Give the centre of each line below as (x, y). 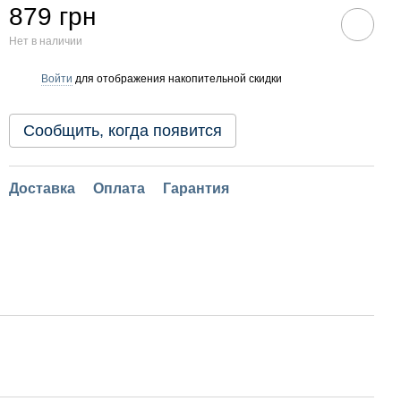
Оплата (119, 188)
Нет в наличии (46, 41)
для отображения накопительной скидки (177, 78)
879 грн (52, 17)
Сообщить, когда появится (123, 131)
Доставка (42, 188)
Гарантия (196, 188)
